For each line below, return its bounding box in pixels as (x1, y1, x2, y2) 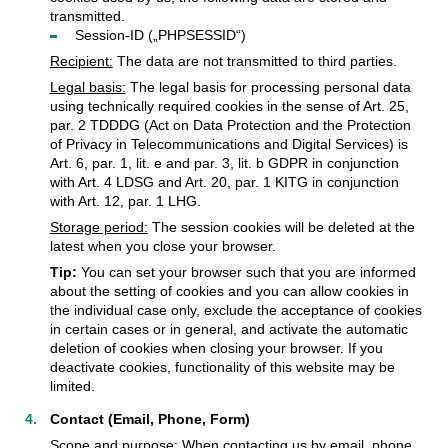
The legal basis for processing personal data (125, 78, 411, 95)
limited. (49, 377, 95, 394)
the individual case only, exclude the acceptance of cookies (49, 301, 422, 318)
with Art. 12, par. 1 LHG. (49, 192, 201, 209)
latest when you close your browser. (49, 237, 276, 254)
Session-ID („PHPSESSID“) (74, 26, 246, 43)
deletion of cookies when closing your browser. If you (49, 339, 383, 356)
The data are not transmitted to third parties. (112, 52, 397, 69)
